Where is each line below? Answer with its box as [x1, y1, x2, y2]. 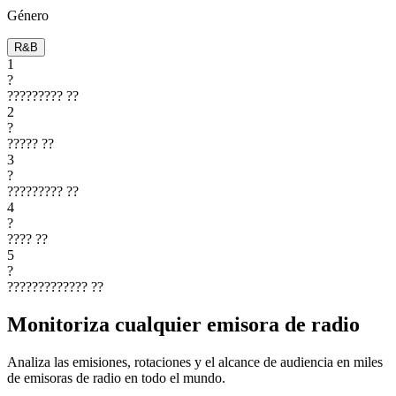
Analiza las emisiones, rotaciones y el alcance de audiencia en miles [7, 354, 383, 369]
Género [7, 7, 49, 23]
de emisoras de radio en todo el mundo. [7, 369, 225, 385]
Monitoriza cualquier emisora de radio [7, 312, 360, 336]
